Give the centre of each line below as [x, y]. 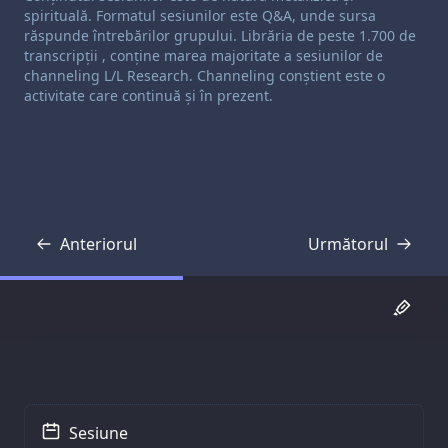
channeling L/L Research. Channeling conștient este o [204, 76]
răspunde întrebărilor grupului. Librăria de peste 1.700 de [220, 36]
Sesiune [98, 432]
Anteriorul [98, 243]
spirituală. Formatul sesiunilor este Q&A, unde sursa [200, 16]
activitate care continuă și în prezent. [148, 96]
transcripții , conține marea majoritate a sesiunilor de [203, 56]
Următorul [348, 243]
